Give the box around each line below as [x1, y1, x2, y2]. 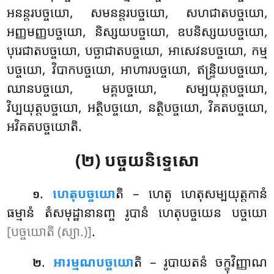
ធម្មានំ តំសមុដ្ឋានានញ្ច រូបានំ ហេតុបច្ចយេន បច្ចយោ [7, 204, 267, 221]
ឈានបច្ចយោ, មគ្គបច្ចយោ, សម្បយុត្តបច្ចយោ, [7, 80, 267, 97]
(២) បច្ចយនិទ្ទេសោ [75, 149, 199, 172]
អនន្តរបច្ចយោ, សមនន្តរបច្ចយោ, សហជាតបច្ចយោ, [7, 4, 267, 21]
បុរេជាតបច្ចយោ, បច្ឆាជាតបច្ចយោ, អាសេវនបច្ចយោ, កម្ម [7, 42, 267, 59]
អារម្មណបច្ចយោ [53, 253, 134, 270]
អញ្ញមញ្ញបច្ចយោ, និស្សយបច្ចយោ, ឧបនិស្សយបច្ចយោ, [7, 23, 267, 40]
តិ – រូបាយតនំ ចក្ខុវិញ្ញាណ [133, 253, 267, 270]
